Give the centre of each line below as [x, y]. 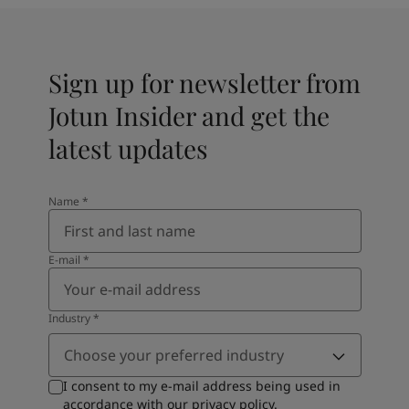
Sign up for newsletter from [204, 83]
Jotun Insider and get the [189, 115]
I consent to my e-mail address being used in [201, 386]
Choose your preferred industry [173, 355]
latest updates [128, 148]
